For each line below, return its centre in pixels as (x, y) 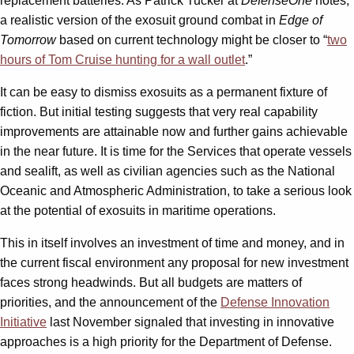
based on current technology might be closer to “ (193, 40)
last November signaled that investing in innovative (190, 322)
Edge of (301, 20)
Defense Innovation (275, 302)
